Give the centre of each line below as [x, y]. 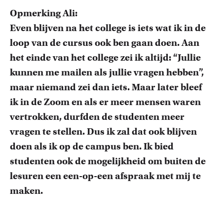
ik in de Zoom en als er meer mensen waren [105, 102]
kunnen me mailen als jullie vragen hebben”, [107, 72]
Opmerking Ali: [44, 13]
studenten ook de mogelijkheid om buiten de [108, 161]
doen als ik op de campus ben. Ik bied [92, 146]
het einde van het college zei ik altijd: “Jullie [105, 57]
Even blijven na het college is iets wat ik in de [108, 28]
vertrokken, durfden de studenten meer [97, 117]
